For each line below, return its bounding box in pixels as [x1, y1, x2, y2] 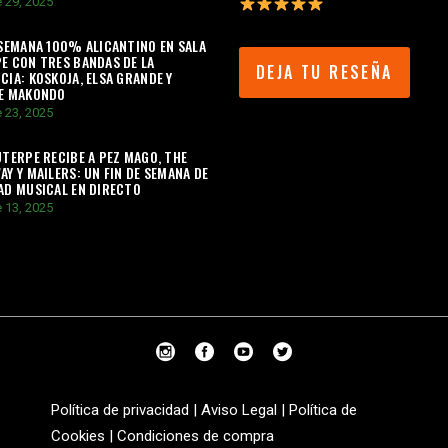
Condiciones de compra [116, 427, 274, 446]
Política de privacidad [50, 401, 189, 420]
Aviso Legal [200, 401, 277, 420]
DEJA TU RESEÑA [256, 60, 393, 85]
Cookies [50, 427, 105, 446]
